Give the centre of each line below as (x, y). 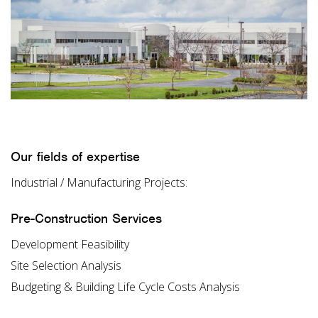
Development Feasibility (70, 245)
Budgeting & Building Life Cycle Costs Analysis (125, 287)
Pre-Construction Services (86, 219)
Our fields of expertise (75, 156)
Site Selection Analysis (66, 266)
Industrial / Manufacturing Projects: (99, 182)
